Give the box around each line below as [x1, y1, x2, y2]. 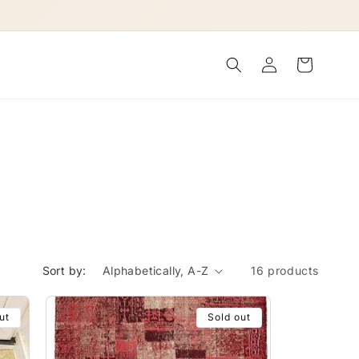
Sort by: [42, 264, 87, 277]
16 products [251, 264, 319, 277]
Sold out [208, 311, 251, 323]
